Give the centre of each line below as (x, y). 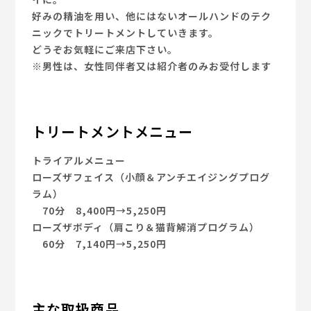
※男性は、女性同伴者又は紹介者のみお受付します (152, 66)
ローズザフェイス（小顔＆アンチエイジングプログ (151, 177)
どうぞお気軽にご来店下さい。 (105, 50)
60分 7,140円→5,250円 (100, 243)
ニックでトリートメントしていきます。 (126, 33)
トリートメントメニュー (113, 132)
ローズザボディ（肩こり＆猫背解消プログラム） (146, 227)
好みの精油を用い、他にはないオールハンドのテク (152, 16)
